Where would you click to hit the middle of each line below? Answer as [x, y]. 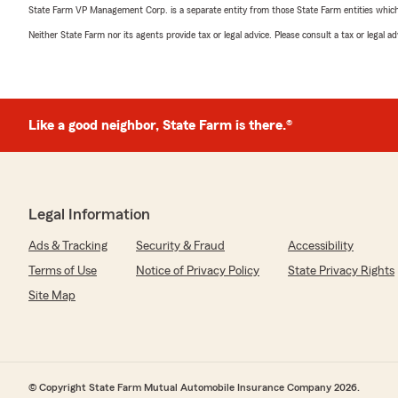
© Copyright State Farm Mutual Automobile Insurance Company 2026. [194, 387]
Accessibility [321, 246]
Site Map [52, 295]
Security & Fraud [180, 246]
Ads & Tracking [68, 246]
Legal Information [89, 214]
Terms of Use [63, 271]
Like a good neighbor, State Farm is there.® [160, 125]
